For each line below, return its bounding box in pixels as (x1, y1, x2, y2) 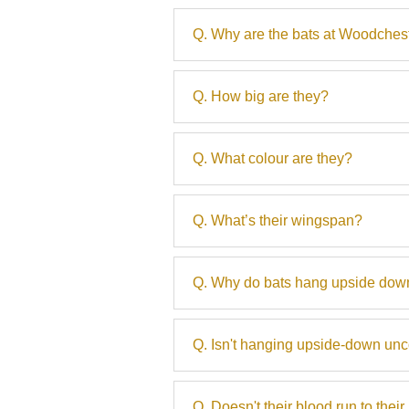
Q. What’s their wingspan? (193, 212, 362, 228)
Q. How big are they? (193, 88, 329, 104)
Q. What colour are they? (193, 150, 352, 166)
